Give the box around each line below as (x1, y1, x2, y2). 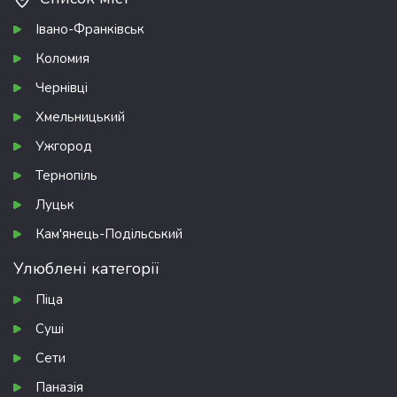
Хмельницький (35, 108, 125, 127)
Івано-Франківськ (35, 20, 144, 39)
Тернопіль (35, 167, 97, 185)
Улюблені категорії (13, 258, 159, 280)
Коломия (35, 50, 90, 68)
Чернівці (35, 79, 88, 97)
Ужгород (35, 137, 92, 156)
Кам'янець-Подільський (35, 225, 183, 244)
